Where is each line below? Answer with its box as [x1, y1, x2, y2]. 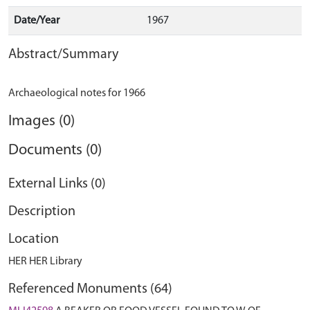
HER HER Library [8, 256, 82, 267]
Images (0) [8, 113, 75, 129]
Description [8, 205, 75, 219]
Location [8, 232, 59, 246]
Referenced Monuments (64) [8, 282, 172, 296]
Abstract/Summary [8, 48, 118, 62]
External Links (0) [8, 177, 106, 191]
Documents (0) [8, 143, 102, 158]
